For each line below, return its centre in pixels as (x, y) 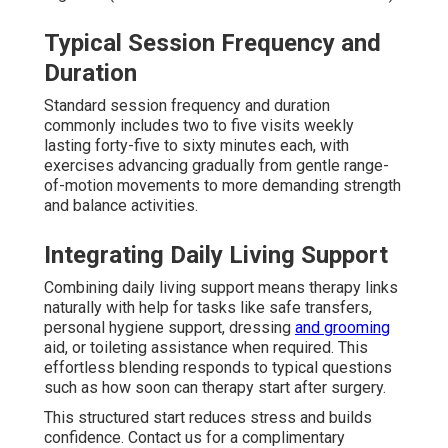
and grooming (342, 327)
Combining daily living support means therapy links (221, 287)
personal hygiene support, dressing (169, 327)
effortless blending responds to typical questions (218, 367)
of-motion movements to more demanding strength (222, 185)
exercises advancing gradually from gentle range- (216, 165)
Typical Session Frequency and (212, 42)
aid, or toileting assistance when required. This (206, 347)
